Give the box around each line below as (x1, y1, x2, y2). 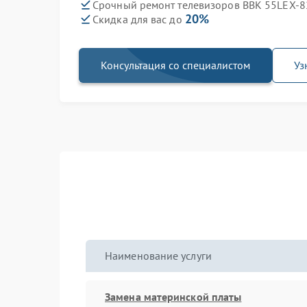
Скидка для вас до (93, 12, 185, 26)
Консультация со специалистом (101, 58, 250, 72)
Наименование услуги (105, 249, 212, 262)
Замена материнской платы (105, 289, 242, 304)
